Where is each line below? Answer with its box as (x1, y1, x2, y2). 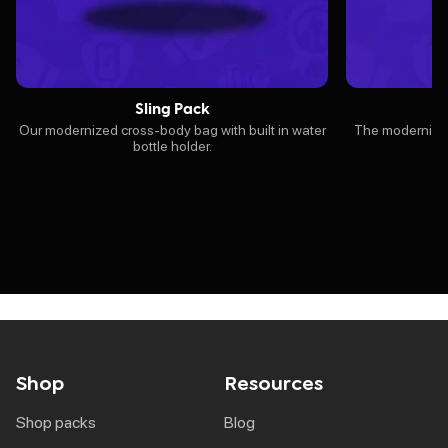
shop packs (26, 412, 96, 432)
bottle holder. (132, 137, 212, 154)
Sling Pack (134, 97, 210, 117)
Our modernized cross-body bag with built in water (18, 121, 326, 138)
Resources (224, 369, 323, 396)
